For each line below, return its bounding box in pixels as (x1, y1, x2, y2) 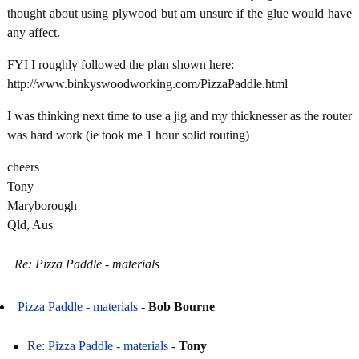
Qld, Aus (7, 218, 53, 232)
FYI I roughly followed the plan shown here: (7, 58, 234, 71)
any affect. (7, 26, 60, 39)
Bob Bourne (148, 300, 215, 313)
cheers (7, 160, 39, 174)
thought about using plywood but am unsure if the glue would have (7, 6, 352, 20)
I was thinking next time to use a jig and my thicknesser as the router (7, 109, 352, 123)
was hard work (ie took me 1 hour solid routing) (7, 128, 249, 142)
